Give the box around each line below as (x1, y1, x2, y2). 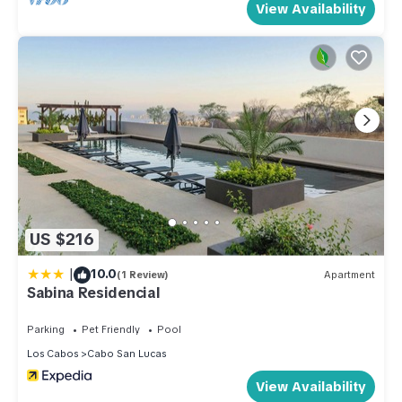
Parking (27, 322, 65, 336)
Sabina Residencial (27, 283, 161, 302)
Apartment (324, 268, 375, 282)
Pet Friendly (82, 322, 140, 336)
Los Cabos (27, 346, 78, 360)
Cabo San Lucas (87, 346, 166, 360)
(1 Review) (117, 268, 169, 282)
